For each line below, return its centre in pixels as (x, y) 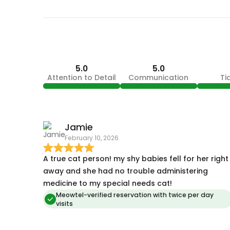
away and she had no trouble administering (125, 171)
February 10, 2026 (91, 138)
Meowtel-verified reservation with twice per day (135, 195)
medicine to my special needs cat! (107, 183)
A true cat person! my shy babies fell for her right (136, 158)
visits (64, 203)
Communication (158, 78)
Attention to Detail (81, 78)
